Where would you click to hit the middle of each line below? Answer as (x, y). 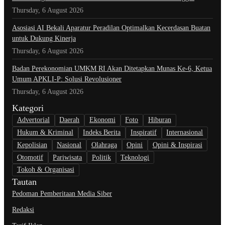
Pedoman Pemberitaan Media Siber (62, 193)
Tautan (24, 182)
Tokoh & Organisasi (45, 170)
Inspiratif (143, 133)
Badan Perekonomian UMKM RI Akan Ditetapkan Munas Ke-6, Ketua (112, 69)
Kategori (28, 108)
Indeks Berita (102, 133)
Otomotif (30, 157)
